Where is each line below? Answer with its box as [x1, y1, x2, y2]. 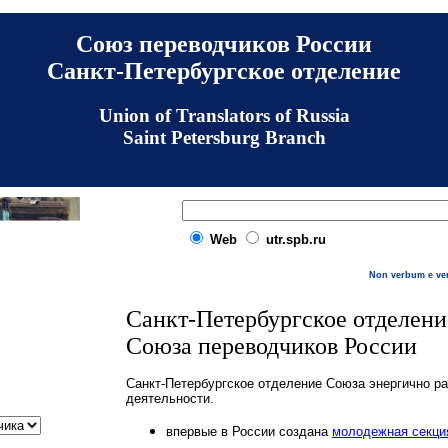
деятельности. [126, 391, 214, 406]
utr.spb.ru [265, 232, 326, 247]
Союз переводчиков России [76, 31, 372, 57]
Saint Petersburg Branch [122, 126, 326, 148]
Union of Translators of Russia [98, 104, 350, 126]
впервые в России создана [166, 424, 332, 439]
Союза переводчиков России [126, 333, 417, 359]
